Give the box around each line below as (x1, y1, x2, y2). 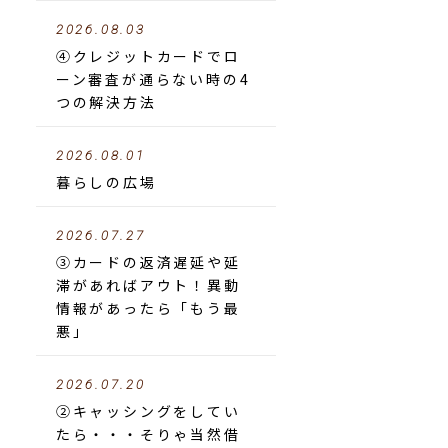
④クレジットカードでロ (55, 46, 241, 66)
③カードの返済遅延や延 (55, 252, 241, 272)
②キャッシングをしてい (55, 401, 241, 421)
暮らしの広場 (55, 172, 157, 192)
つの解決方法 (55, 92, 157, 112)
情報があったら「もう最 (55, 298, 241, 318)
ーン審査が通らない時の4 (55, 69, 251, 89)
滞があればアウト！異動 (55, 275, 241, 295)
